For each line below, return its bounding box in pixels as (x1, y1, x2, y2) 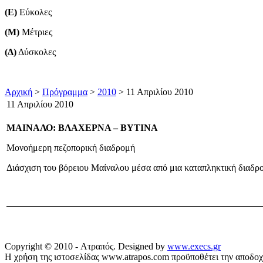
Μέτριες (19, 26, 52, 37)
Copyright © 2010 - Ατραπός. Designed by (5, 241, 167, 251)
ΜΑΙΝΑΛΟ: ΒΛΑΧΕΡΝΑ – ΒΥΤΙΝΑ (6, 122, 158, 133)
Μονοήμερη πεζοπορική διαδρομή (6, 142, 135, 153)
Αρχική (5, 86, 32, 97)
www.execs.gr (167, 241, 221, 251)
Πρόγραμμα (42, 86, 87, 97)
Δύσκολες (16, 46, 56, 57)
